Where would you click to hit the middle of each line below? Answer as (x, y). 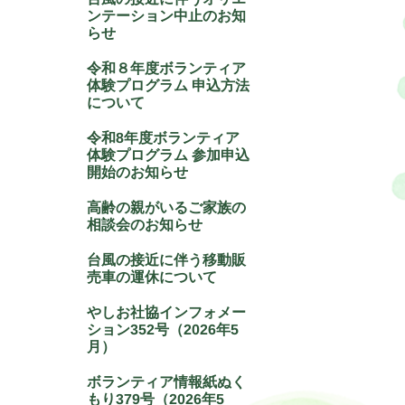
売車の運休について (152, 278)
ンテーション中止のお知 (167, 16)
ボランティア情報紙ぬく (167, 382)
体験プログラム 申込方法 (169, 86)
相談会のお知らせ (145, 225)
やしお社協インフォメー (167, 313)
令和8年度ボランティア (164, 138)
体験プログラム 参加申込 (169, 155)
